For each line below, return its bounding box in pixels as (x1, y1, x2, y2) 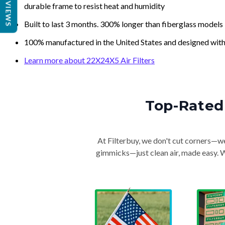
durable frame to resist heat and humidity (24, 1, 165, 11)
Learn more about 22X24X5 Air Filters (24, 55, 155, 65)
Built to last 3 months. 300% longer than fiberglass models (24, 19, 223, 29)
